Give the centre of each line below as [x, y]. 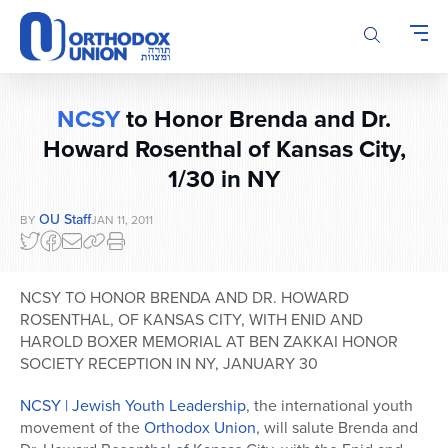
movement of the [82, 428]
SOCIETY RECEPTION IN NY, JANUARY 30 [169, 364]
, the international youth [329, 406]
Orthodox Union [200, 428]
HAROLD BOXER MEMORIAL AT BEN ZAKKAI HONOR [209, 342]
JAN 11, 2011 [122, 220]
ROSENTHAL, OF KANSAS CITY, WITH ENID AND [191, 320]
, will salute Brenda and [337, 428]
